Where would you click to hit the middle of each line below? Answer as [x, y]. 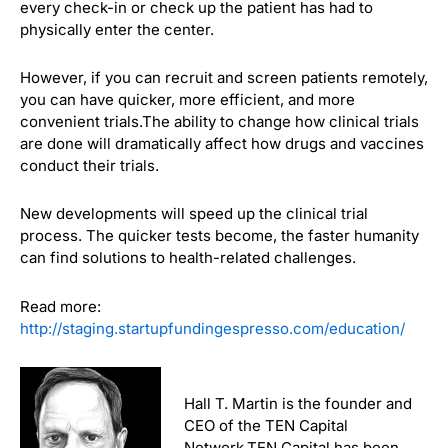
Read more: [60, 306]
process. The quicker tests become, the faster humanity [219, 236]
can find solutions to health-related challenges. [188, 258]
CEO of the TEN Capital [265, 426]
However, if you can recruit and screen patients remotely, [224, 78]
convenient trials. [81, 122]
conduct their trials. [89, 166]
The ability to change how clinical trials [280, 122]
